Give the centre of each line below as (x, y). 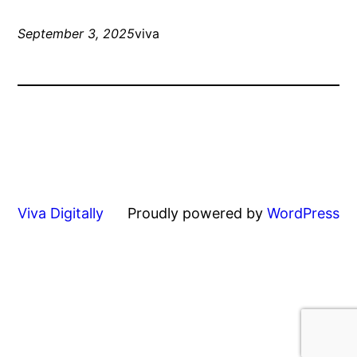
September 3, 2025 (76, 34)
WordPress (303, 214)
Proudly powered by (197, 214)
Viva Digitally (61, 214)
